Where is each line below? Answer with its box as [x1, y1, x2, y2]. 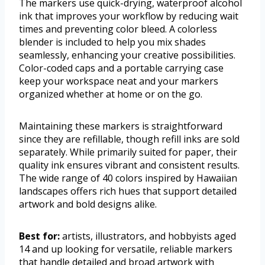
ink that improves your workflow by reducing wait [19, 9, 238, 23]
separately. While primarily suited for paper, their [19, 146, 237, 159]
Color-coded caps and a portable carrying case [19, 62, 224, 75]
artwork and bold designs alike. [19, 198, 157, 211]
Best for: [19, 230, 60, 243]
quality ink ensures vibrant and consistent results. [19, 159, 240, 172]
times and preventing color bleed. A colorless [19, 22, 217, 36]
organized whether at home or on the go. [19, 88, 202, 101]
